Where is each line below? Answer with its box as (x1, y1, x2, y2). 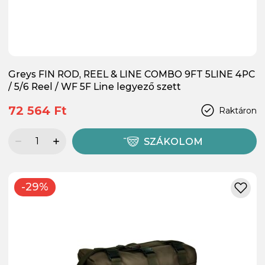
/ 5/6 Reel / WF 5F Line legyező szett (8, 80, 181, 92)
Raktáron (219, 105, 257, 116)
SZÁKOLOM (144, 135, 203, 147)
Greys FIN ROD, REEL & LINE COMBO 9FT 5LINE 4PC (8, 68, 255, 80)
